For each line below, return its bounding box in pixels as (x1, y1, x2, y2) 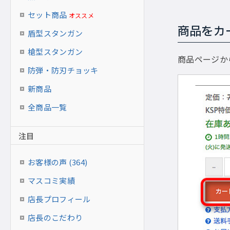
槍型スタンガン (28, 46, 83, 57)
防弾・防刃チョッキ (28, 65, 99, 75)
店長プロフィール (28, 194, 91, 204)
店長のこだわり (28, 212, 83, 223)
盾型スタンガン (28, 28, 83, 39)
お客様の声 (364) (28, 157, 88, 167)
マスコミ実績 (28, 175, 75, 186)
